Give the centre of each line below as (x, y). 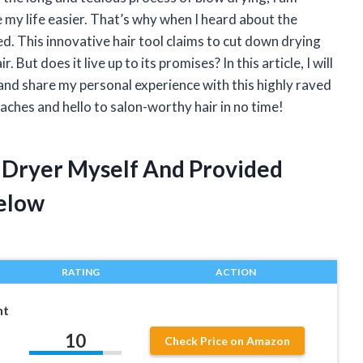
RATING (80, 272)
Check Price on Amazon (228, 340)
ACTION (235, 272)
